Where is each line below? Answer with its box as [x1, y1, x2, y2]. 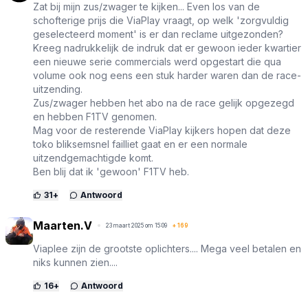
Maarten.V [33, 219, 92, 233]
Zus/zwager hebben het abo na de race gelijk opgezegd [33, 97, 294, 109]
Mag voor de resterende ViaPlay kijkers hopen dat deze [33, 124, 291, 137]
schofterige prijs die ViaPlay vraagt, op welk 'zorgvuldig [33, 14, 289, 27]
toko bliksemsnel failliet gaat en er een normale [33, 138, 247, 151]
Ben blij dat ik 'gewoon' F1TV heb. [33, 166, 189, 178]
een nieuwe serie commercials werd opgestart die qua [33, 56, 281, 68]
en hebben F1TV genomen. [33, 111, 157, 123]
